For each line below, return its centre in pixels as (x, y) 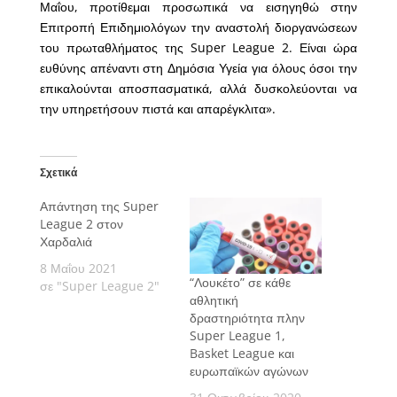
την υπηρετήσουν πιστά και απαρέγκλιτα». (157, 109)
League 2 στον (81, 224)
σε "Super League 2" (99, 286)
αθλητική (214, 300)
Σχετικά (58, 173)
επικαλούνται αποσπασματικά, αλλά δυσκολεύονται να (198, 89)
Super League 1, (237, 335)
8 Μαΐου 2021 (78, 269)
